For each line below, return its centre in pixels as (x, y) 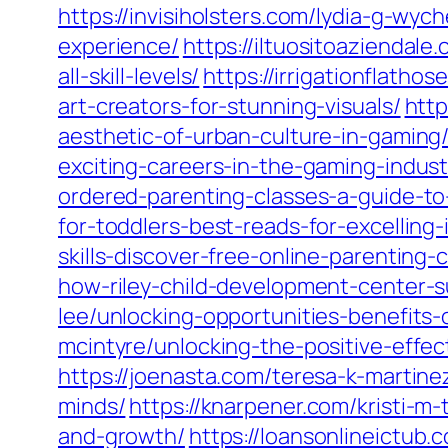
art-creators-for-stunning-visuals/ (229, 106)
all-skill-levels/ (129, 76)
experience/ (118, 46)
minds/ (92, 406)
